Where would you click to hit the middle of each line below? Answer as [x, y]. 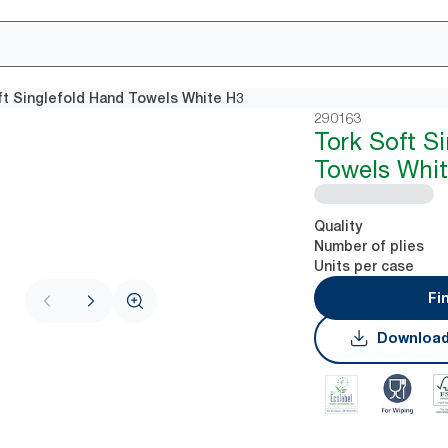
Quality [338, 226]
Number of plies [369, 246]
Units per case [364, 266]
